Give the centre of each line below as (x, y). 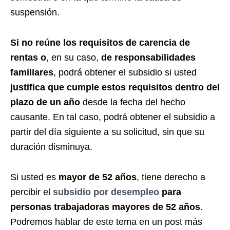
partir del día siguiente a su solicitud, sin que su (107, 132)
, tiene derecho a (171, 177)
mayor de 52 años (98, 177)
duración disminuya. (51, 147)
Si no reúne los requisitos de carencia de (100, 43)
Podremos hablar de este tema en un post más (106, 222)
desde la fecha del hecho (133, 102)
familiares (32, 73)
